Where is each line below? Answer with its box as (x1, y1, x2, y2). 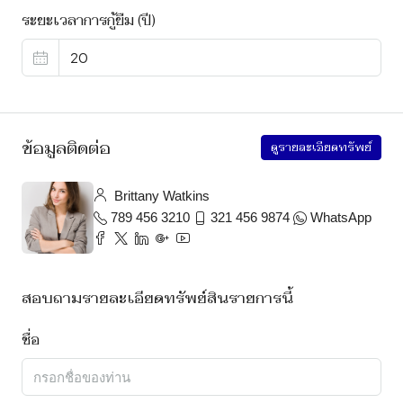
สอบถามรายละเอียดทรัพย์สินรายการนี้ (22, 289, 293, 308)
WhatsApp (310, 210, 372, 225)
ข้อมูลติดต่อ (22, 137, 111, 158)
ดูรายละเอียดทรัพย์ (271, 140, 372, 155)
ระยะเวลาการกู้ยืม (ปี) (22, 12, 156, 29)
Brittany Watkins (111, 188, 210, 203)
